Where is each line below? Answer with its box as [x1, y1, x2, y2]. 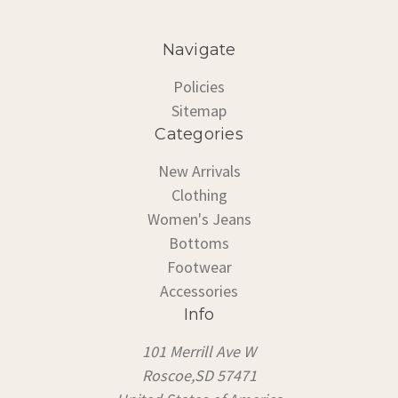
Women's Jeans [147, 208, 251, 229]
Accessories [160, 280, 238, 301]
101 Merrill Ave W [142, 340, 256, 362]
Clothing [171, 184, 227, 205]
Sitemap [171, 99, 227, 121]
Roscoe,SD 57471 [141, 364, 257, 386]
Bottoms [169, 232, 229, 253]
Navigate [162, 39, 236, 60]
